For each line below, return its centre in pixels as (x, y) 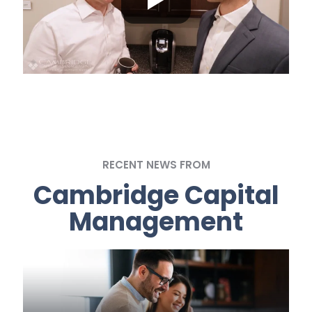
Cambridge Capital (156, 196)
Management (156, 222)
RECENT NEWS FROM (156, 165)
